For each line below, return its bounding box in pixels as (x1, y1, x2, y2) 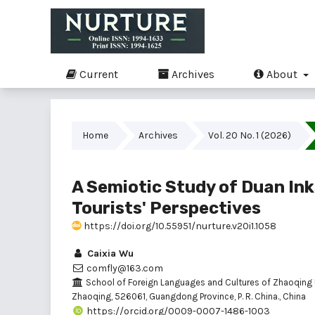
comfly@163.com (84, 262, 163, 274)
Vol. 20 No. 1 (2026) (208, 129, 291, 141)
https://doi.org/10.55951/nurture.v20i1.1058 (82, 219, 276, 232)
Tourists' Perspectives (72, 198, 261, 218)
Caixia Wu (84, 247, 134, 259)
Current (77, 67, 118, 81)
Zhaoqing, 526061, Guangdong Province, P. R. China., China (72, 290, 306, 302)
